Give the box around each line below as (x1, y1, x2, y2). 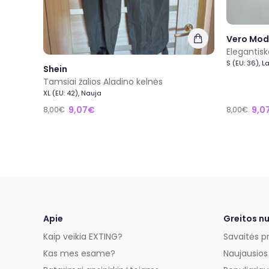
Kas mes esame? (43, 247, 115, 259)
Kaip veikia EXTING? (43, 231, 122, 243)
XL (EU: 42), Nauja (43, 88, 101, 98)
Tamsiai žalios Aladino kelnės (43, 75, 163, 88)
